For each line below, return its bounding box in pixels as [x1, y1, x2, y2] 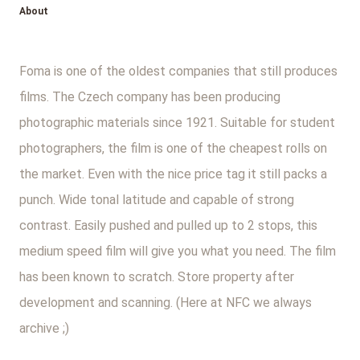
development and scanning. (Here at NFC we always [19, 295, 312, 310]
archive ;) [19, 321, 69, 336]
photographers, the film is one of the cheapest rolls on [19, 141, 327, 156]
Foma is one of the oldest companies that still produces [19, 63, 337, 79]
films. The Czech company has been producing [19, 89, 280, 104]
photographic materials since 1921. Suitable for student [19, 115, 335, 130]
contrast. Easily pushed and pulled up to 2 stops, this [19, 218, 317, 233]
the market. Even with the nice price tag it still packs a [19, 166, 327, 182]
